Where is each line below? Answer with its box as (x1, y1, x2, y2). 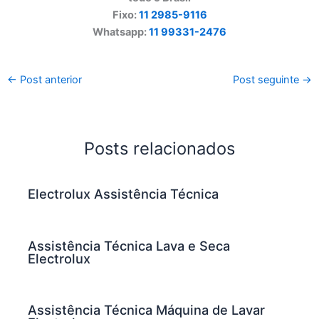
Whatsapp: (93, 25, 149, 38)
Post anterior (16, 73, 82, 87)
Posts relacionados (84, 138, 235, 159)
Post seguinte (233, 73, 303, 87)
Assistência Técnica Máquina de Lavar (28, 301, 266, 318)
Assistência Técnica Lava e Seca (28, 237, 231, 253)
